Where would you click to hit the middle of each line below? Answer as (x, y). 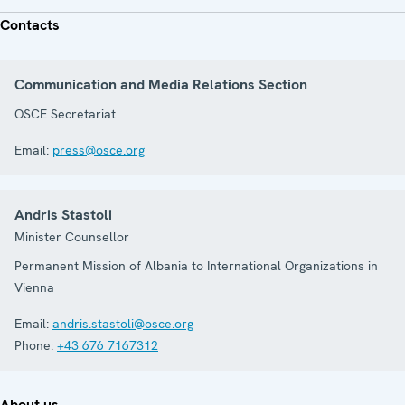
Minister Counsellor (72, 237)
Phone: (34, 345)
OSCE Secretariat (65, 114)
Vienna (34, 287)
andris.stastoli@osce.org (123, 324)
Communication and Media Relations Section (161, 85)
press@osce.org (99, 150)
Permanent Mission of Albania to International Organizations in (196, 266)
